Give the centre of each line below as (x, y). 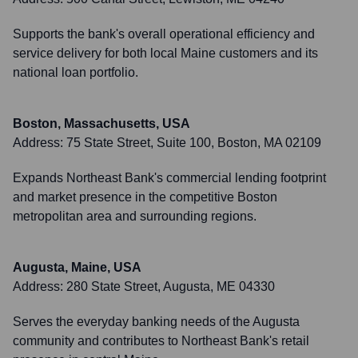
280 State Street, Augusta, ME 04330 (171, 286)
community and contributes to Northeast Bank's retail (161, 341)
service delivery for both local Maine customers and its (165, 53)
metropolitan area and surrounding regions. (135, 216)
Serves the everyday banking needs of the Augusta (156, 322)
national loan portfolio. (76, 72)
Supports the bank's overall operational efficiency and (164, 34)
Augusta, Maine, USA (77, 267)
